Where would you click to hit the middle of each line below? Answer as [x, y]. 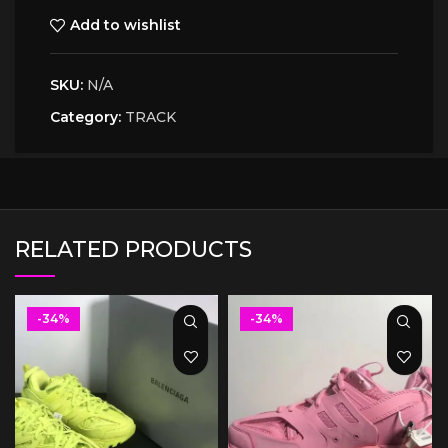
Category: [85, 116]
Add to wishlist [125, 25]
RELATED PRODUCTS [133, 249]
